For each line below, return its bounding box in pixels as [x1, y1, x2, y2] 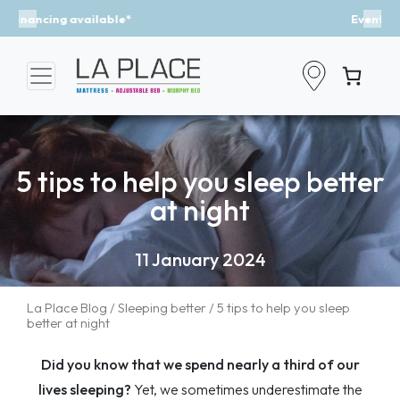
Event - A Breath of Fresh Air [118, 12, 282, 27]
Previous [26, 16, 87, 35]
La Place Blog [27, 299, 107, 317]
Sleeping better [118, 299, 206, 317]
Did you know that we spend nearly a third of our [40, 355, 360, 374]
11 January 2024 [134, 248, 266, 271]
